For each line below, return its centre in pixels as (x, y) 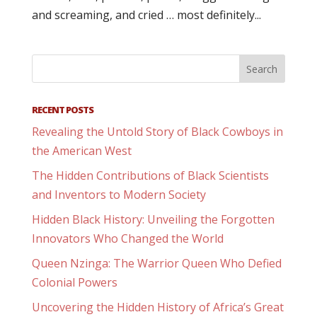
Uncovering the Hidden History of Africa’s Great (157, 307)
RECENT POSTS (62, 110)
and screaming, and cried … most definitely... (146, 15)
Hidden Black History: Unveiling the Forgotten (153, 219)
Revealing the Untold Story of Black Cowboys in (157, 132)
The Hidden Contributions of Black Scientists (150, 175)
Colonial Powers (74, 282)
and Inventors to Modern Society (119, 195)
